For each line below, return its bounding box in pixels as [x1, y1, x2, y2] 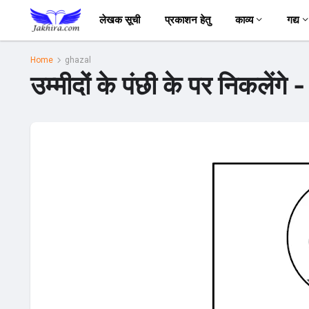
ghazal [64, 54, 91, 65]
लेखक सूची [99, 14, 140, 26]
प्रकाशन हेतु [164, 14, 210, 26]
